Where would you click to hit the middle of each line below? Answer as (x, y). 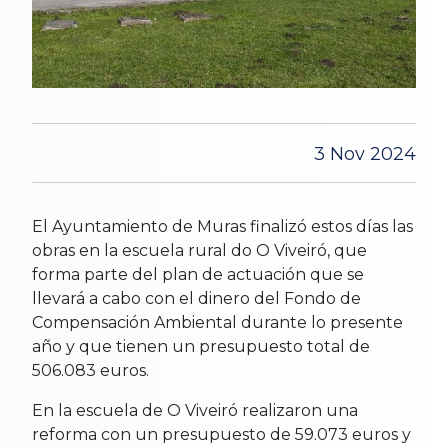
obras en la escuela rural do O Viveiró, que (199, 250)
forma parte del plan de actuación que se (198, 274)
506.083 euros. (90, 370)
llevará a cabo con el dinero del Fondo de (196, 298)
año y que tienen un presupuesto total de (201, 346)
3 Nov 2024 (365, 153)
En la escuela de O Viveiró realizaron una (195, 410)
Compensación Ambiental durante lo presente (217, 322)
